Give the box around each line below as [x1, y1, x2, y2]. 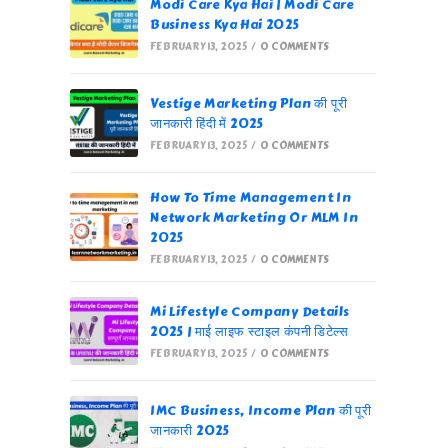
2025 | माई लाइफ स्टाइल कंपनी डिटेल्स [150, 322, 349, 342]
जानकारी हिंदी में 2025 [150, 114, 264, 134]
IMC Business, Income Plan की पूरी [150, 401, 372, 421]
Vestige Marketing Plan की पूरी [150, 94, 348, 114]
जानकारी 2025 [150, 421, 230, 441]
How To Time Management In [150, 188, 352, 208]
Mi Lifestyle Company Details [150, 302, 350, 322]
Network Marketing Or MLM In [150, 208, 359, 228]
